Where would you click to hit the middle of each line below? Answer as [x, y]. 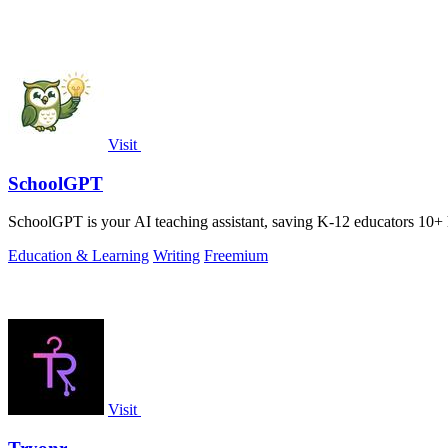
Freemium [236, 256]
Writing [176, 256]
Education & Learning [78, 256]
